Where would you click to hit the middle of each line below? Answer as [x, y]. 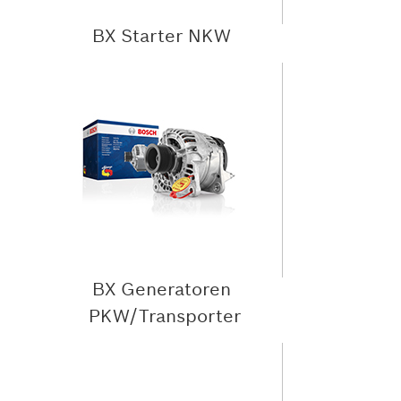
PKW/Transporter [164, 316]
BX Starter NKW [161, 35]
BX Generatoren [161, 289]
